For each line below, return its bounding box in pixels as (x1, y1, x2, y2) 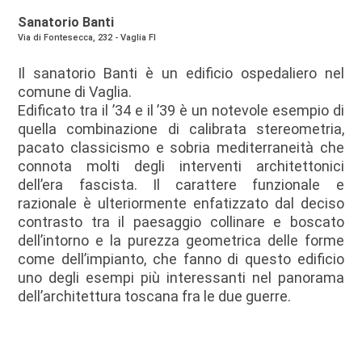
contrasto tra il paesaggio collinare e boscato (18, 213, 344, 230)
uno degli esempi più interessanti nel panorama (18, 269, 344, 286)
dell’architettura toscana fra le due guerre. (18, 288, 292, 305)
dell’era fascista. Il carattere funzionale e (18, 176, 344, 193)
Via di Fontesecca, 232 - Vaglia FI (18, 32, 157, 43)
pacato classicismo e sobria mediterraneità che (18, 139, 344, 156)
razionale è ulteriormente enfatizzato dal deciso (18, 195, 344, 212)
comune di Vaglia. (18, 83, 133, 100)
